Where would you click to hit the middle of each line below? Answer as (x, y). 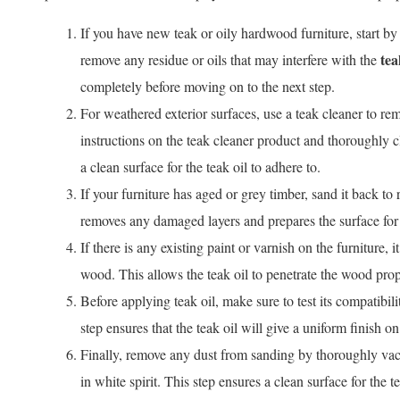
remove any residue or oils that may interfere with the (230, 60)
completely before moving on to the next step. (208, 87)
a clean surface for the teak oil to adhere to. (200, 167)
